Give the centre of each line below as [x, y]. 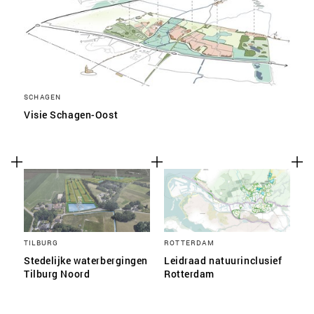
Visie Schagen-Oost [71, 115]
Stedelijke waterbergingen [86, 260]
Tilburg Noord [57, 274]
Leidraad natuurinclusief [223, 260]
